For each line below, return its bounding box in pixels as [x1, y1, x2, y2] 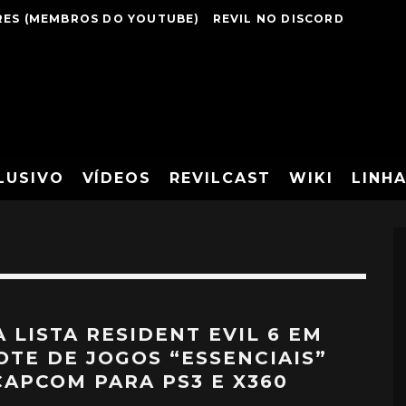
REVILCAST [169, 169, 272, 187]
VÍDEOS [82, 169, 152, 187]
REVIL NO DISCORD [212, 12, 344, 25]
